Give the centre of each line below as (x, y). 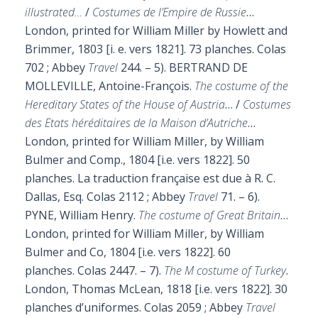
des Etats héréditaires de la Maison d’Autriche (136, 123)
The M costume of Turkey (225, 270)
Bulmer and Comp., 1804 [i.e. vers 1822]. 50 (137, 160)
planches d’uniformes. (84, 307)
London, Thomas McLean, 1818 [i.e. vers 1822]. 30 (156, 289)
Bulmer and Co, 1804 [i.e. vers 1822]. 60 (128, 252)
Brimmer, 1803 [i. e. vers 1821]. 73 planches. (141, 49)
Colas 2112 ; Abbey (137, 197)
